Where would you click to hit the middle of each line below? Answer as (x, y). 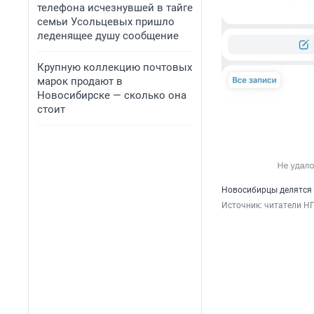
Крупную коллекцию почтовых (115, 67)
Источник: (243, 206)
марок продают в (80, 81)
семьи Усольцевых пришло (106, 22)
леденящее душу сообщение (108, 36)
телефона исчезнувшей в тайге (115, 8)
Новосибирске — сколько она (112, 95)
